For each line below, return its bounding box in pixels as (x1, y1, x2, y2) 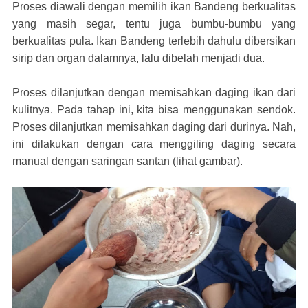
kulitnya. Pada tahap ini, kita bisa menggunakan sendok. (12, 103, 296, 115)
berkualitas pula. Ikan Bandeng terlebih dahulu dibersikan (12, 34, 296, 47)
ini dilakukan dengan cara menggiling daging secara (12, 137, 296, 150)
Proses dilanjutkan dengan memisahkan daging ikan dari (12, 86, 296, 98)
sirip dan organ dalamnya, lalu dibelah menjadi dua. (12, 52, 265, 64)
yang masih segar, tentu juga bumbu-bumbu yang (12, 17, 296, 30)
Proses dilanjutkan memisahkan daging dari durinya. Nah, (12, 120, 296, 133)
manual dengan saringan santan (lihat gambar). (12, 155, 243, 167)
